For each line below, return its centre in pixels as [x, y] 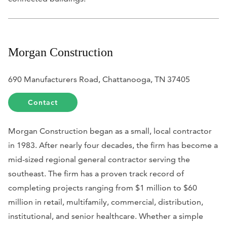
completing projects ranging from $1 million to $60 [103, 188]
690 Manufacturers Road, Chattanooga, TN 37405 [99, 80]
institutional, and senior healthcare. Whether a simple [106, 216]
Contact [43, 103]
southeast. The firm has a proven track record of [96, 174]
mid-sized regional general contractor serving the [99, 160]
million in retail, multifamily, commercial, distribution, [106, 202]
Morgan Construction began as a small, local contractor [110, 131]
